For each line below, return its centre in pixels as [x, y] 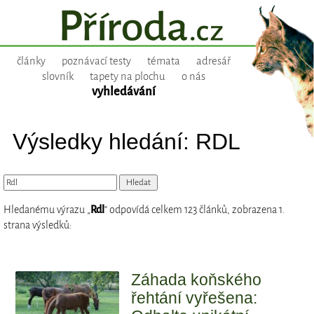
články [31, 61]
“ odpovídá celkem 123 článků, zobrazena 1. [195, 210]
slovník [57, 77]
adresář [213, 61]
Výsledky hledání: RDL [126, 141]
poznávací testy [96, 61]
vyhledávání [123, 92]
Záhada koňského [196, 280]
